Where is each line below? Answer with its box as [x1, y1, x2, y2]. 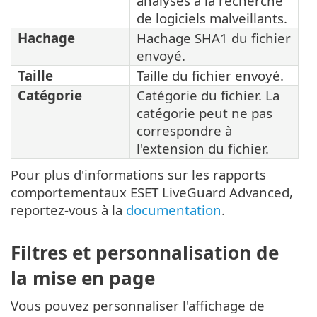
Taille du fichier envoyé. [137, 66, 284, 84]
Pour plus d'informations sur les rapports [11, 165, 266, 183]
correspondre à [137, 121, 232, 139]
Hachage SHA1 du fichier [137, 28, 291, 47]
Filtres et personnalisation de [11, 240, 279, 266]
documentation [126, 200, 221, 219]
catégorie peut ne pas [137, 103, 272, 122]
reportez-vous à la [11, 200, 126, 219]
